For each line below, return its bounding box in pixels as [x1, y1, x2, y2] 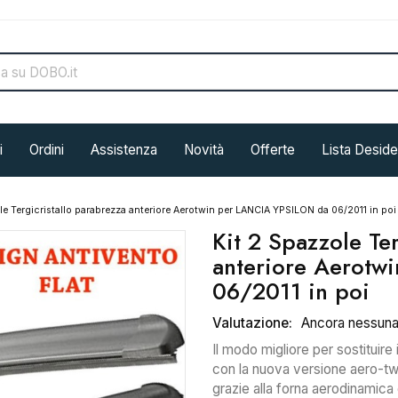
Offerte [251, 141, 295, 158]
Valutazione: [212, 314, 292, 331]
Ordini [29, 141, 64, 158]
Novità [184, 141, 224, 158]
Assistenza [91, 141, 157, 158]
